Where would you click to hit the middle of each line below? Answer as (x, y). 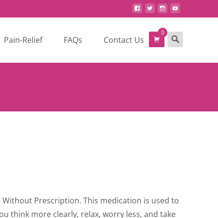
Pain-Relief (23, 40)
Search (180, 37)
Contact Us (124, 40)
